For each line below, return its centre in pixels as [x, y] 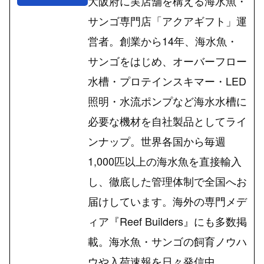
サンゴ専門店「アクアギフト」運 [167, 21]
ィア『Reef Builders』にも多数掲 [167, 221]
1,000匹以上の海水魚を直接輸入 [165, 161]
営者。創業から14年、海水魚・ [163, 41]
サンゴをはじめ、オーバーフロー [167, 61]
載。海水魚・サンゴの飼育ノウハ [167, 241]
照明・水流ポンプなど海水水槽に [167, 101]
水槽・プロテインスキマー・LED [167, 81]
